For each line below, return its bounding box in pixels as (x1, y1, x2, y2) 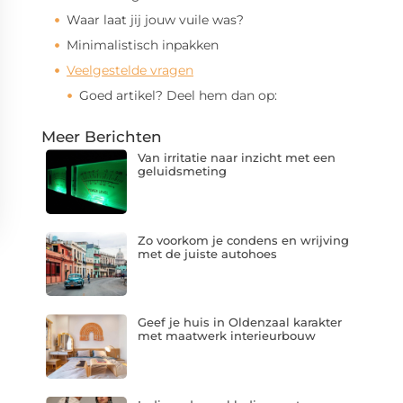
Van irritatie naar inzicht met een (137, 150, 336, 165)
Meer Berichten (41, 128, 162, 146)
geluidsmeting (137, 164, 227, 178)
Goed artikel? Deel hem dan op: (79, 87, 277, 103)
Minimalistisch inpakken (67, 37, 219, 53)
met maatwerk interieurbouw (137, 328, 316, 344)
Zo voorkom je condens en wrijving (137, 232, 349, 247)
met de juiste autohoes (137, 246, 277, 261)
